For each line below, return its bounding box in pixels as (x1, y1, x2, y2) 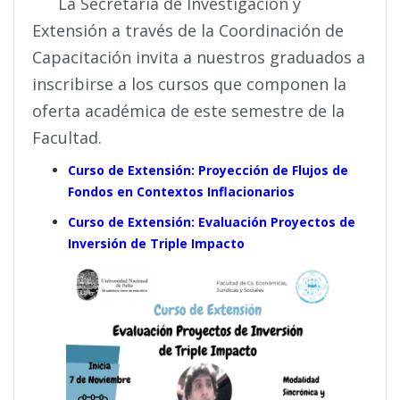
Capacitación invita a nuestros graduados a (32, 46, 365, 68)
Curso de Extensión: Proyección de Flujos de (68, 161, 348, 179)
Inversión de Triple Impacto (68, 234, 245, 252)
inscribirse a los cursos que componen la (32, 72, 346, 95)
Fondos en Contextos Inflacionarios (68, 182, 295, 200)
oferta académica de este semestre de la (32, 99, 345, 121)
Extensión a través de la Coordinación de (32, 19, 344, 41)
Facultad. (32, 126, 102, 148)
